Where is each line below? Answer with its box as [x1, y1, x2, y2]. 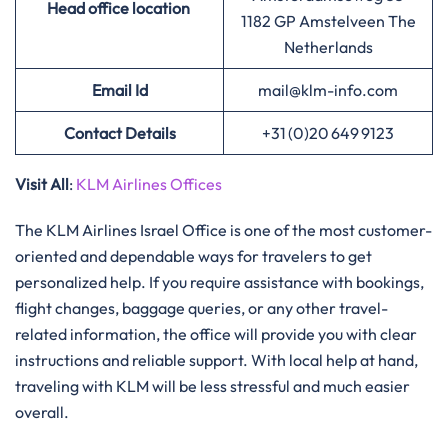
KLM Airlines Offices [76, 174, 222, 194]
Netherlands [283, 37, 373, 57]
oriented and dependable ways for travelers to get [15, 246, 372, 266]
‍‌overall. [15, 402, 69, 422]
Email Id [91, 80, 148, 100]
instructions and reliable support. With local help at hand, [15, 350, 418, 370]
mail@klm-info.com [258, 80, 398, 100]
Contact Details [63, 123, 176, 143]
